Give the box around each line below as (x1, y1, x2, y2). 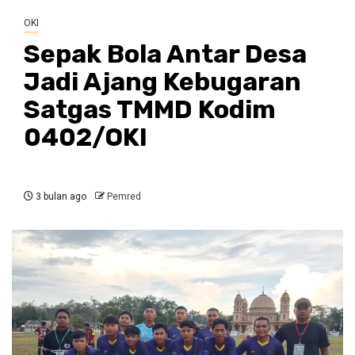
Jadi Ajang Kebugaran (24, 67, 301, 97)
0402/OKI (24, 122, 147, 153)
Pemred (107, 191, 141, 203)
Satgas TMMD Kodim (24, 94, 276, 125)
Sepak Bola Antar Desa (24, 39, 307, 70)
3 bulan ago (33, 191, 86, 203)
